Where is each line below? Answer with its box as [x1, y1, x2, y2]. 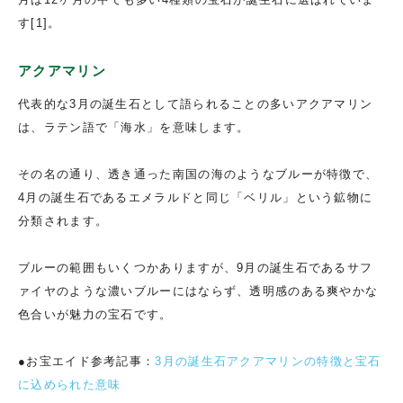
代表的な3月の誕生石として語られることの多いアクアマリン [18, 96, 373, 111]
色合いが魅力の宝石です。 [18, 307, 173, 321]
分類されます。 [18, 213, 109, 228]
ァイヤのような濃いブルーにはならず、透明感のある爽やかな [18, 283, 379, 298]
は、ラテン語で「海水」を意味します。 [18, 120, 250, 134]
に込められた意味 [18, 377, 121, 391]
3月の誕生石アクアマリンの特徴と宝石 [155, 354, 381, 368]
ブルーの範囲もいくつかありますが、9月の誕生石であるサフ [18, 260, 373, 274]
